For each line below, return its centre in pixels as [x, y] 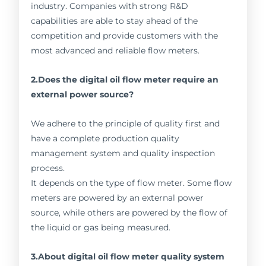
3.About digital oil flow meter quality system [128, 256]
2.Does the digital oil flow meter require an [125, 79]
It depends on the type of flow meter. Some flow [132, 183]
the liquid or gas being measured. [101, 227]
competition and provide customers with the [125, 35]
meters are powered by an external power [118, 197]
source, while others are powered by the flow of [129, 212]
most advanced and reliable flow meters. [115, 50]
